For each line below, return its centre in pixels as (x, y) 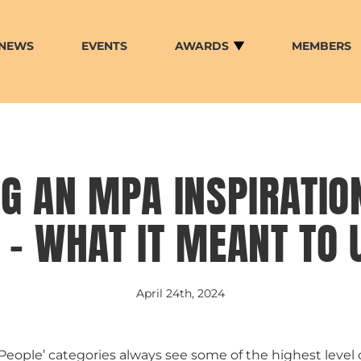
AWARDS (201, 46)
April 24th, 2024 (180, 293)
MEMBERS (322, 46)
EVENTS (104, 46)
